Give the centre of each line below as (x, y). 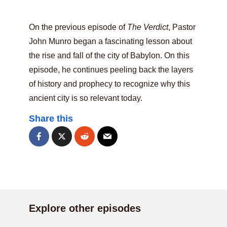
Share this (51, 119)
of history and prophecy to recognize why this (109, 84)
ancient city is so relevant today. (86, 98)
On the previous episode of (78, 27)
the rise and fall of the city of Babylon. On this (109, 55)
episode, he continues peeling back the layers (111, 70)
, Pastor (182, 27)
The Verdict (148, 27)
